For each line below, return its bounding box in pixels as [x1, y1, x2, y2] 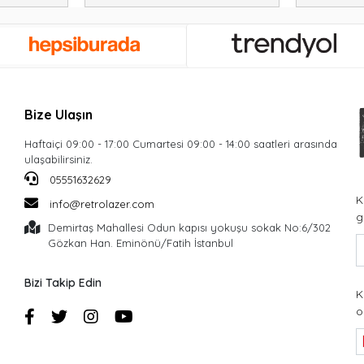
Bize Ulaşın [24, 106, 93, 123]
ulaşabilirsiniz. [24, 153, 93, 167]
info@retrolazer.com [50, 197, 154, 211]
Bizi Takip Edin [24, 275, 102, 291]
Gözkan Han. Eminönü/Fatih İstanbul [48, 236, 233, 250]
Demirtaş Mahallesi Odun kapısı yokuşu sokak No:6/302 [48, 221, 331, 235]
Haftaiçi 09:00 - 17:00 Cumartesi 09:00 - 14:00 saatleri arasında [24, 137, 337, 151]
